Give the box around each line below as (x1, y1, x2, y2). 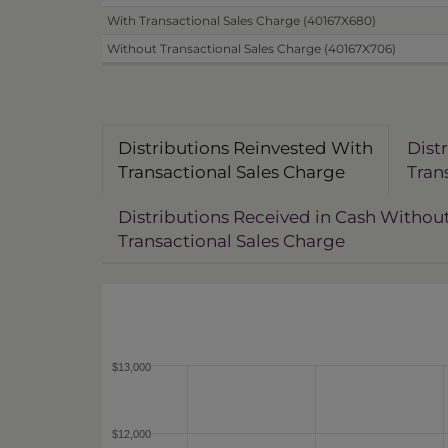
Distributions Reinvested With (118, 138, 373, 158)
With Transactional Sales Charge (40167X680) (107, 13, 376, 28)
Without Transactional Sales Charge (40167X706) (107, 41, 396, 56)
